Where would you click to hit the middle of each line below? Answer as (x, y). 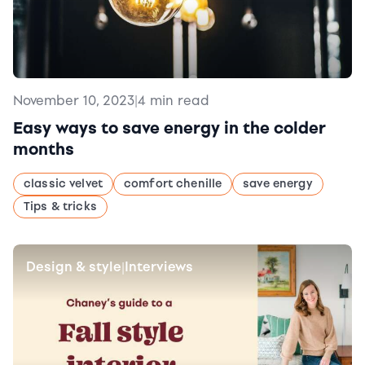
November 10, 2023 (74, 101)
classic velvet (63, 184)
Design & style (74, 267)
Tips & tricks (60, 207)
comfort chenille (173, 184)
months (44, 149)
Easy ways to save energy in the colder (169, 128)
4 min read (174, 101)
